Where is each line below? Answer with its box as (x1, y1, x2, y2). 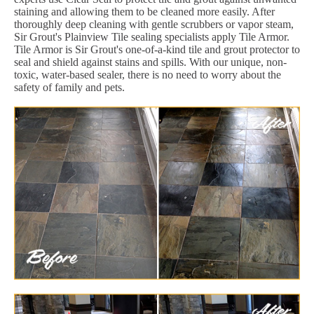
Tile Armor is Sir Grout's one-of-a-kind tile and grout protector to (14, 43, 300, 55)
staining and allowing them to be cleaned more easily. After (14, 5, 275, 18)
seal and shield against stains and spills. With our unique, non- (14, 55, 287, 68)
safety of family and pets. (14, 81, 125, 93)
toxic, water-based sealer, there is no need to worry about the (14, 68, 281, 81)
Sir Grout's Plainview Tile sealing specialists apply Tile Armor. (14, 30, 289, 43)
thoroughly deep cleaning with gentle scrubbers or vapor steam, (14, 18, 294, 30)
